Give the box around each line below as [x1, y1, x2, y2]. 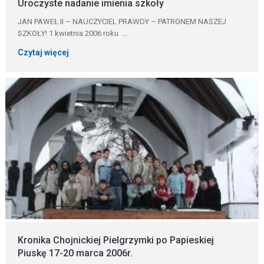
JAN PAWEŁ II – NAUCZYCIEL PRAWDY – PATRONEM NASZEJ [18, 17, 227, 26]
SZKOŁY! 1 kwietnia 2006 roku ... [18, 29, 128, 38]
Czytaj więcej [18, 48, 70, 57]
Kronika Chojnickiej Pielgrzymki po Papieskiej [18, 235, 214, 246]
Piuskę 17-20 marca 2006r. [18, 247, 133, 259]
